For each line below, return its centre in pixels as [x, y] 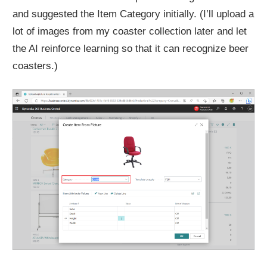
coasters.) [35, 66]
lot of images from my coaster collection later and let [130, 31]
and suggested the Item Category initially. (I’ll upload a [133, 14]
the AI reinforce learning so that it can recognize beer [131, 48]
